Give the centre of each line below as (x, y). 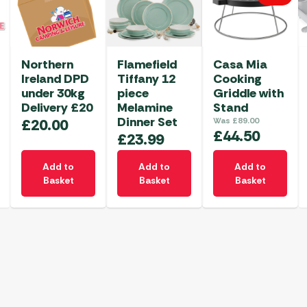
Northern (47, 65)
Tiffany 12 (146, 79)
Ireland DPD (55, 79)
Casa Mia (240, 65)
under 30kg (53, 94)
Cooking (237, 79)
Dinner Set (147, 122)
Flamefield (147, 65)
